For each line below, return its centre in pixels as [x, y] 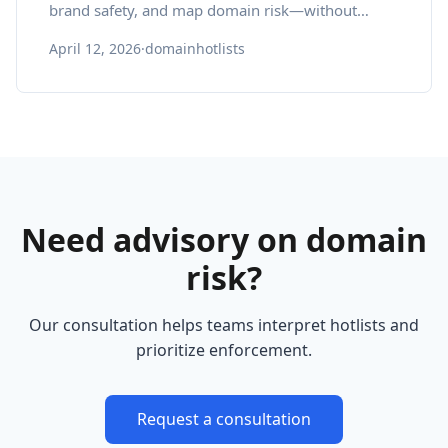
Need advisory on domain [224, 239]
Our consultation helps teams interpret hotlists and [224, 325]
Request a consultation [224, 419]
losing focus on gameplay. [139, 34]
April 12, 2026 [95, 48]
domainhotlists [195, 48]
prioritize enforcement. [224, 350]
